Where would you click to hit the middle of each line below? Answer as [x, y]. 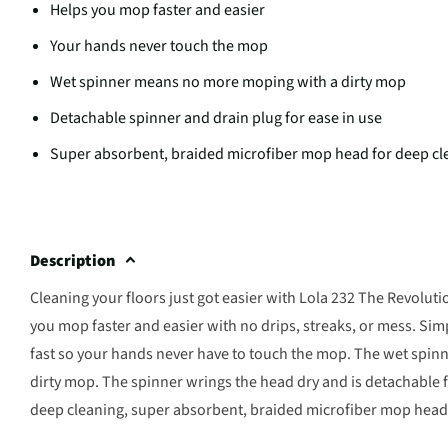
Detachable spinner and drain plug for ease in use [216, 117]
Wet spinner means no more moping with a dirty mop [228, 81]
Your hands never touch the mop [159, 45]
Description [72, 260]
